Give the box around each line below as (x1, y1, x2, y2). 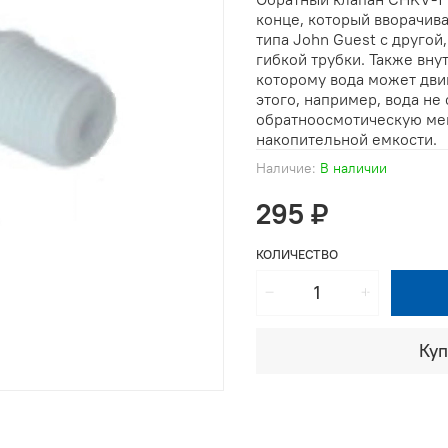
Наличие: (256, 158, 316, 177)
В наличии (320, 158, 387, 177)
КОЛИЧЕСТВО (256, 245, 338, 262)
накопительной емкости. (256, 128, 437, 149)
